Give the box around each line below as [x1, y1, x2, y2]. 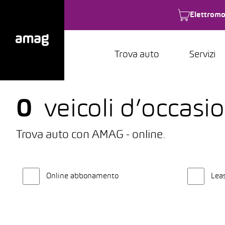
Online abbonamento [46, 173, 119, 180]
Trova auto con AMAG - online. [16, 130, 165, 141]
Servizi [189, 51, 215, 59]
